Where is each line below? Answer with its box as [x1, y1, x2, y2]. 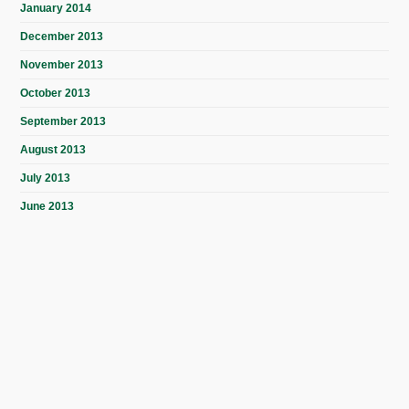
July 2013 [20, 171, 71, 184]
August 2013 [20, 142, 87, 156]
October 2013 [20, 86, 91, 100]
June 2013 [20, 199, 75, 213]
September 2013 [20, 114, 107, 128]
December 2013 [20, 29, 104, 43]
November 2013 [20, 58, 104, 71]
